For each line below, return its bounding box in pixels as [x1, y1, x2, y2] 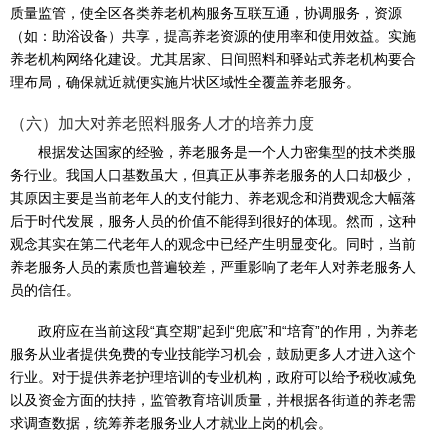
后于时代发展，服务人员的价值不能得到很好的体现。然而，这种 [10, 213, 416, 230]
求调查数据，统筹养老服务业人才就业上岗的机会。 [10, 415, 332, 432]
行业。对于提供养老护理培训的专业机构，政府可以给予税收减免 [10, 369, 416, 386]
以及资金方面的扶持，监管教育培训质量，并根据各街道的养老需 [10, 392, 416, 409]
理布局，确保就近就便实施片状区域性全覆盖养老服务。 [10, 74, 360, 91]
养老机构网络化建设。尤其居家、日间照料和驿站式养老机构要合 [10, 51, 416, 68]
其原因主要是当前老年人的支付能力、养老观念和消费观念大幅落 [10, 190, 416, 207]
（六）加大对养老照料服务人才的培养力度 [10, 115, 314, 133]
